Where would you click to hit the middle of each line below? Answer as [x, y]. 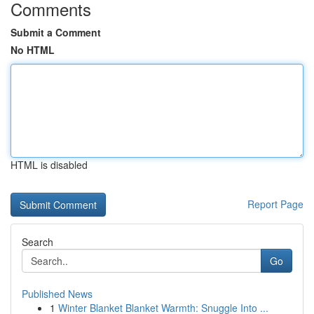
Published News [57, 294]
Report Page [275, 204]
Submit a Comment [56, 32]
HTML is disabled [49, 165]
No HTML [33, 50]
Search [37, 242]
